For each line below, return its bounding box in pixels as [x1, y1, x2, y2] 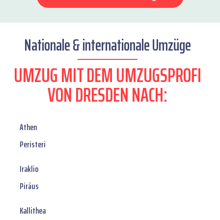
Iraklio [20, 162, 38, 176]
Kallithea [20, 204, 46, 218]
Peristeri [20, 137, 46, 152]
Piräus [20, 179, 39, 193]
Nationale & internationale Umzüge [24, 33, 191, 58]
